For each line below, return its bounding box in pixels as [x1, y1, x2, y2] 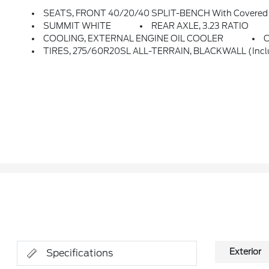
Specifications [46, 247, 113, 259]
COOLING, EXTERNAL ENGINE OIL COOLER [43, 34, 224, 44]
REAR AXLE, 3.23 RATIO [151, 21, 249, 31]
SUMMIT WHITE [43, 21, 112, 31]
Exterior [229, 247, 261, 257]
